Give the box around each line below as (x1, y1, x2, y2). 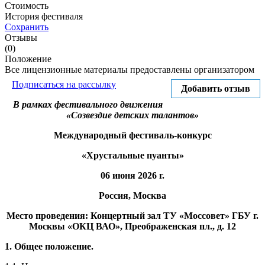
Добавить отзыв (181, 83, 250, 93)
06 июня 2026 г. (101, 170, 164, 180)
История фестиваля (5, 11, 83, 21)
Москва (131, 190, 166, 201)
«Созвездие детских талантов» (66, 109, 199, 120)
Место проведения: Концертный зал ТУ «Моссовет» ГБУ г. (7, 210, 258, 221)
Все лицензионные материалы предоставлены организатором (5, 64, 254, 75)
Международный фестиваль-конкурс (53, 130, 212, 140)
